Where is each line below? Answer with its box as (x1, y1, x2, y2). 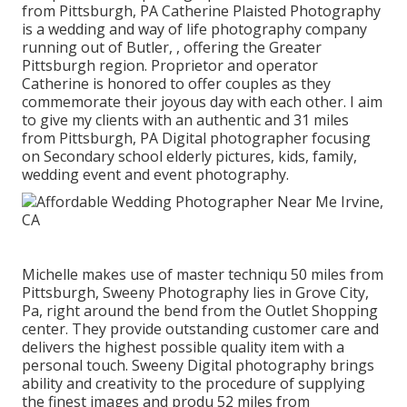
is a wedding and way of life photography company (22, 18, 367, 39)
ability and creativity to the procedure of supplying (22, 372, 365, 393)
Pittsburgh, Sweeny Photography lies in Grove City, (22, 282, 369, 303)
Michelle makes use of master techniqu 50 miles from (22, 263, 383, 284)
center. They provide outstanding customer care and (22, 318, 379, 339)
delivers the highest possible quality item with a (22, 336, 344, 357)
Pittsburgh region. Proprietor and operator (22, 55, 318, 75)
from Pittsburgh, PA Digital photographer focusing (22, 127, 371, 148)
